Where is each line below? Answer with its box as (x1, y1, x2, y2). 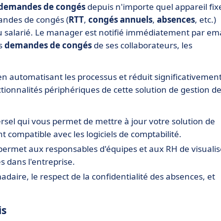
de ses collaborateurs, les (92, 39, 192, 51)
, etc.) (195, 13, 216, 25)
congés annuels (88, 13, 152, 25)
